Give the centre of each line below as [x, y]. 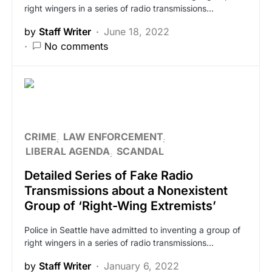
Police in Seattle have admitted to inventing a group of [132, 230]
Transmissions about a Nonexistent [126, 191]
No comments [76, 46]
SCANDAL [140, 151]
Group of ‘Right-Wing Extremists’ [120, 206]
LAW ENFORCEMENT [113, 137]
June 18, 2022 [137, 32]
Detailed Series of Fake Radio [109, 175]
